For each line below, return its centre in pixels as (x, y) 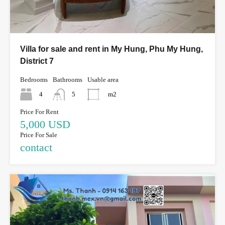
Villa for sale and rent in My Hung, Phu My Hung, (111, 49)
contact (36, 148)
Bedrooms (34, 80)
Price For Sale (39, 135)
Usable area (103, 80)
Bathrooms (68, 80)
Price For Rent (39, 112)
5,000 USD (45, 125)
